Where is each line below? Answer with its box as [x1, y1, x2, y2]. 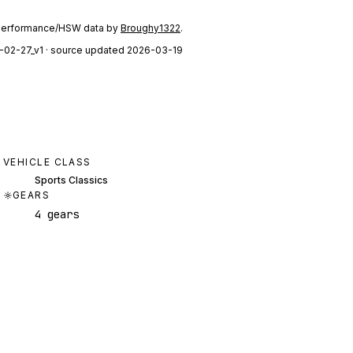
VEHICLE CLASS [3, 155, 91, 168]
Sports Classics [35, 173, 108, 186]
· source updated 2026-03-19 [43, 44, 183, 57]
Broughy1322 [121, 22, 180, 35]
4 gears [35, 206, 79, 221]
